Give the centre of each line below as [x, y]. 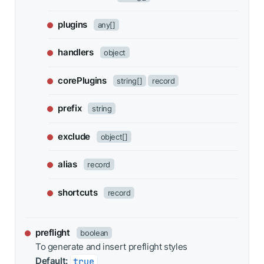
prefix [70, 108]
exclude [74, 136]
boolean [94, 233]
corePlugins [82, 80]
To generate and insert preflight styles [111, 247]
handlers [76, 52]
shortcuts [78, 192]
